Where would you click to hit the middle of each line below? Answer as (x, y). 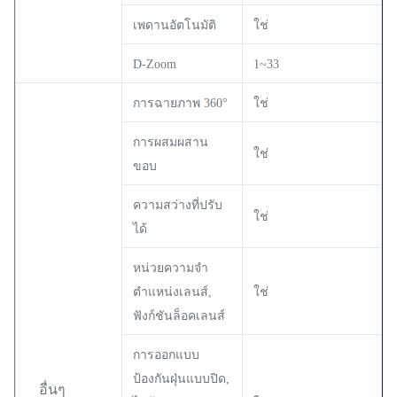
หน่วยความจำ (171, 268)
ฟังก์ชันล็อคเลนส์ (179, 315)
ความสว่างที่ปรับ (178, 205)
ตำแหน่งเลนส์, (172, 292)
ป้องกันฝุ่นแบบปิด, (181, 378)
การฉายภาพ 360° (180, 103)
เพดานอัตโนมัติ (175, 25)
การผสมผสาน (171, 142)
